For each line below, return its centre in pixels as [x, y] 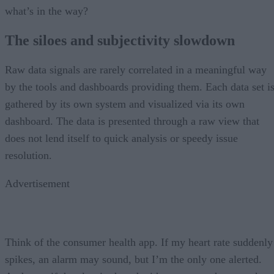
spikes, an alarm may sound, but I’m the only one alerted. [133, 259]
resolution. [28, 155]
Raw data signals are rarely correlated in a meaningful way [136, 69]
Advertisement [37, 183]
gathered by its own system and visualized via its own [125, 104]
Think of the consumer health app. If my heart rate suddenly [139, 242]
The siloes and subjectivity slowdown [120, 40]
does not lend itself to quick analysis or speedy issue [121, 138]
